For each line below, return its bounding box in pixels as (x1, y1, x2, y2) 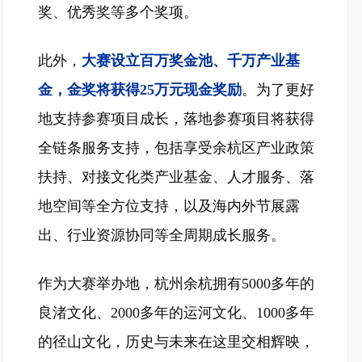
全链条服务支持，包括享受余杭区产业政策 (38, 140, 314, 156)
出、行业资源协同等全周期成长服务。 (38, 227, 285, 243)
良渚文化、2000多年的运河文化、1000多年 (38, 305, 314, 321)
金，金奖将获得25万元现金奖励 (38, 82, 242, 98)
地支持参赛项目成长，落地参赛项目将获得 (38, 111, 314, 127)
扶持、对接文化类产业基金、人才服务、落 (38, 169, 314, 185)
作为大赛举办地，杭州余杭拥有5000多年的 (38, 276, 314, 292)
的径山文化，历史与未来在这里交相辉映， (38, 334, 314, 350)
